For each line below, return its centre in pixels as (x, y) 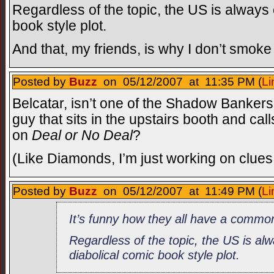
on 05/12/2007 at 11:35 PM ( (180, 81)
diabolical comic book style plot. (155, 255)
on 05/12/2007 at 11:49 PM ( (180, 191)
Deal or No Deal (82, 136)
